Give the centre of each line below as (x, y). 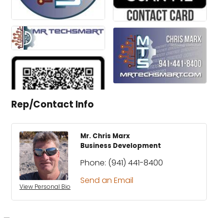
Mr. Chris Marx (105, 136)
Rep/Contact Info (53, 105)
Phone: (93, 163)
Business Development (121, 146)
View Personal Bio (45, 187)
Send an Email (107, 181)
